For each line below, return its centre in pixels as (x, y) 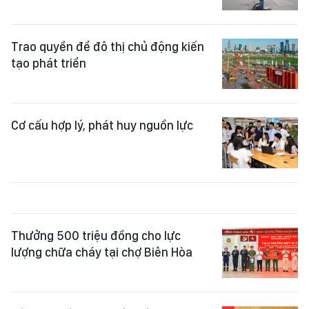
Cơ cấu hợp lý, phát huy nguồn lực (102, 126)
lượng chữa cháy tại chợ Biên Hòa (102, 252)
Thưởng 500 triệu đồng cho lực (96, 235)
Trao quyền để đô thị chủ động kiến (108, 46)
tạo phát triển (49, 63)
